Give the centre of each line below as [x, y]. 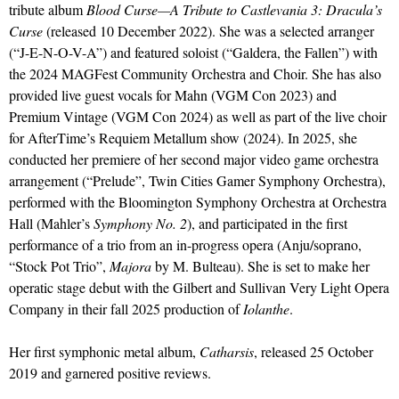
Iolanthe [266, 309]
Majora [130, 266]
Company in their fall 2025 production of [126, 309]
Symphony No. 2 [140, 224]
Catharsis [227, 352]
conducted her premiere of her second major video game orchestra [194, 159]
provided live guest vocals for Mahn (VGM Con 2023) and [173, 95]
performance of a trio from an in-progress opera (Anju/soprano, [185, 245]
